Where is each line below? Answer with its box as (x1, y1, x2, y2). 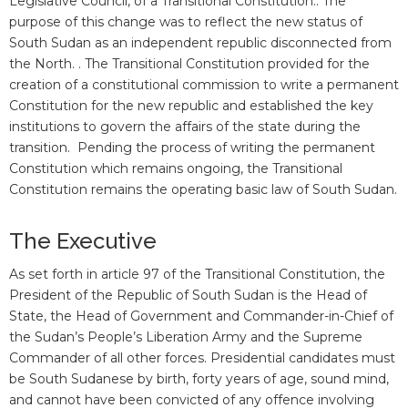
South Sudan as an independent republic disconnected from (9, 35, 392, 52)
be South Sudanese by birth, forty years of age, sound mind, (9, 371, 389, 388)
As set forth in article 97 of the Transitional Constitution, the (9, 266, 385, 283)
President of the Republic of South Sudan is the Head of (9, 287, 367, 304)
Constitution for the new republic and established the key (9, 97, 373, 115)
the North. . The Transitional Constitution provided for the (9, 56, 370, 73)
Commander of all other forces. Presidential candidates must (9, 350, 395, 367)
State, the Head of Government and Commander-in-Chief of (9, 308, 393, 325)
